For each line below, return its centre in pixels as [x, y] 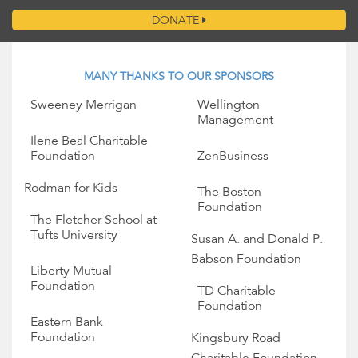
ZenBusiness [233, 157]
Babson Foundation [246, 260]
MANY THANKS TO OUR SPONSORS [179, 78]
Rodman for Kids [71, 189]
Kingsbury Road [236, 339]
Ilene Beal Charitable [89, 142]
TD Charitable [237, 292]
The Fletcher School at [93, 221]
